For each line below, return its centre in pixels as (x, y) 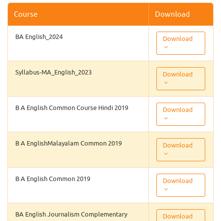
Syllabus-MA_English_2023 (54, 72)
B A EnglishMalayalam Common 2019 (69, 143)
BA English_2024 (39, 37)
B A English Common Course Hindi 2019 (72, 108)
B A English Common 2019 (53, 179)
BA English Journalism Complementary (71, 214)
